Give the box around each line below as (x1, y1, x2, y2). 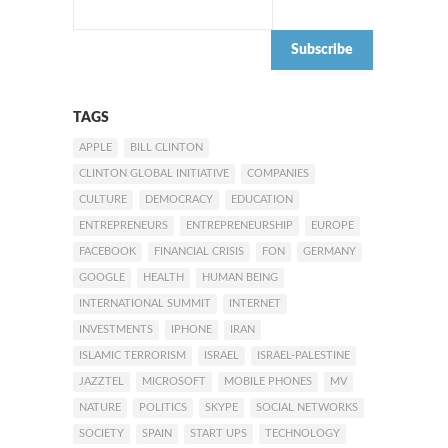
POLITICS (139, 402, 187, 413)
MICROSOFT (142, 376, 206, 387)
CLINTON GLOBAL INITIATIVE (79, 168, 229, 179)
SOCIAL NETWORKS (256, 402, 358, 413)
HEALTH (143, 272, 184, 283)
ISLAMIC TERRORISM (79, 350, 186, 361)
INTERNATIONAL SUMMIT (79, 298, 211, 309)
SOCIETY (79, 428, 124, 439)
